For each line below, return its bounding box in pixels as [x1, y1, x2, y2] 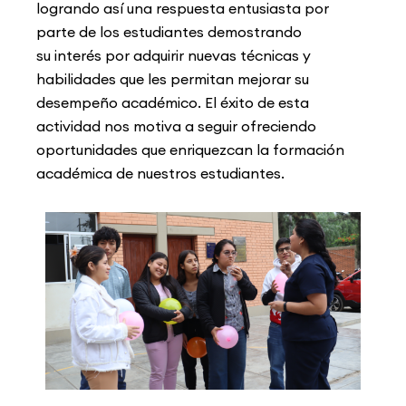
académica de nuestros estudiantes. [36, 164, 285, 183]
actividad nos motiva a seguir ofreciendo [36, 117, 316, 136]
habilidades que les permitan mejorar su [36, 70, 309, 89]
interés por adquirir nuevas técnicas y [54, 46, 311, 65]
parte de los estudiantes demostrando [36, 23, 302, 42]
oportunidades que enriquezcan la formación [36, 140, 344, 159]
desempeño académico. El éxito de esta [36, 93, 309, 112]
